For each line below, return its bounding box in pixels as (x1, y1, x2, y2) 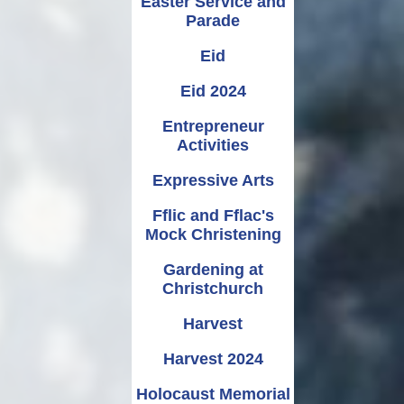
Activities (177, 135, 249, 154)
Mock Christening (144, 225, 281, 243)
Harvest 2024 (162, 349, 263, 368)
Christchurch (162, 279, 263, 298)
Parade (186, 11, 240, 30)
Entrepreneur (161, 116, 264, 135)
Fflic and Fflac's (151, 206, 274, 225)
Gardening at (162, 260, 263, 279)
